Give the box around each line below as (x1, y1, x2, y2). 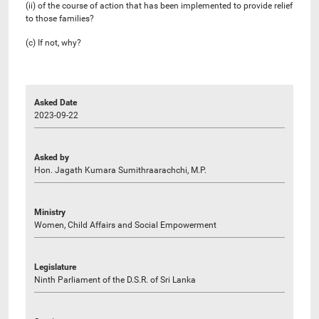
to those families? (26, 13, 94, 23)
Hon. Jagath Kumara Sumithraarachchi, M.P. (34, 164, 206, 175)
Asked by (34, 152, 69, 162)
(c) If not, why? (26, 37, 81, 48)
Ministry (34, 206, 66, 217)
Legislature (34, 261, 76, 272)
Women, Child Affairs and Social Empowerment (34, 219, 216, 230)
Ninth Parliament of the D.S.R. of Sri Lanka (34, 274, 196, 285)
